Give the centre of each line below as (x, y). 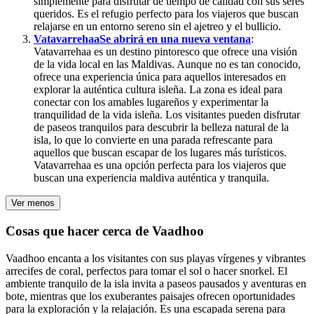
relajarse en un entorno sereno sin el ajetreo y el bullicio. (157, 27)
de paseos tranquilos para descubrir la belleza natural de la (161, 128)
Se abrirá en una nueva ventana (175, 39)
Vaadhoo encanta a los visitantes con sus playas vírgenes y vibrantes (156, 258)
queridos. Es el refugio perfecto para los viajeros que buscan (166, 14)
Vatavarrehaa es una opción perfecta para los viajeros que (160, 165)
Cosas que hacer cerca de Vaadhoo (105, 231)
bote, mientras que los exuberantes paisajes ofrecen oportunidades (150, 296)
